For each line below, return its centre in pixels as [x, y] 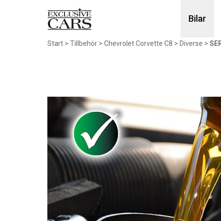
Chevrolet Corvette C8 [138, 43]
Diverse [191, 43]
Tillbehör [84, 43]
